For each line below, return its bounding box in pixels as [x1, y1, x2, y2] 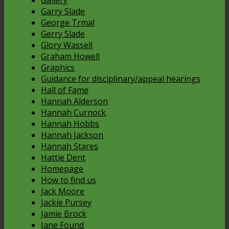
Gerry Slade [41, 28, 85, 40]
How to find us [41, 174, 97, 186]
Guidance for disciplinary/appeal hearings [41, 73, 201, 85]
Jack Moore [41, 186, 85, 197]
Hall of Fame [41, 84, 89, 96]
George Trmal [41, 17, 95, 29]
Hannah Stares [41, 141, 99, 152]
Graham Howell [41, 51, 100, 62]
